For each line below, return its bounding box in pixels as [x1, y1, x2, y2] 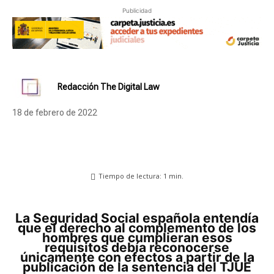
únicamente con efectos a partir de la [20, 250, 254, 265]
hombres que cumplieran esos [42, 230, 232, 246]
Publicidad [122, 6, 152, 14]
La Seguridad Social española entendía [15, 210, 23, 226]
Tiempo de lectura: [98, 171, 163, 181]
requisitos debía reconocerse [45, 240, 229, 256]
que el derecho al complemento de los [18, 220, 256, 236]
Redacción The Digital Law [57, 82, 160, 92]
